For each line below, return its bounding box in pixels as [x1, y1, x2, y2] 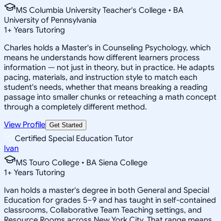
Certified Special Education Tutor [15, 133, 133, 144]
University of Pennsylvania [4, 15, 97, 25]
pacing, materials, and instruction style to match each [4, 72, 197, 82]
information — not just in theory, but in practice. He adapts [4, 62, 215, 73]
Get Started [49, 121, 82, 129]
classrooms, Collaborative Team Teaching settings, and [4, 205, 202, 215]
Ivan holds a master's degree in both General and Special [4, 185, 209, 195]
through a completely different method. [4, 102, 147, 112]
